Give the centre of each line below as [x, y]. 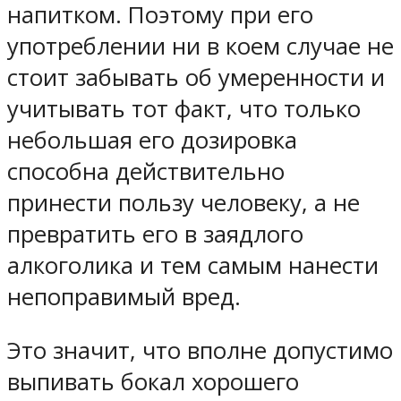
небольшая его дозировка [152, 140]
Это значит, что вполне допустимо [200, 351]
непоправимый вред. [124, 296]
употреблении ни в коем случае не [200, 46]
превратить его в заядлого [155, 234]
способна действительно [146, 171]
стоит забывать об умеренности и [196, 77]
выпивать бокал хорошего [153, 382]
